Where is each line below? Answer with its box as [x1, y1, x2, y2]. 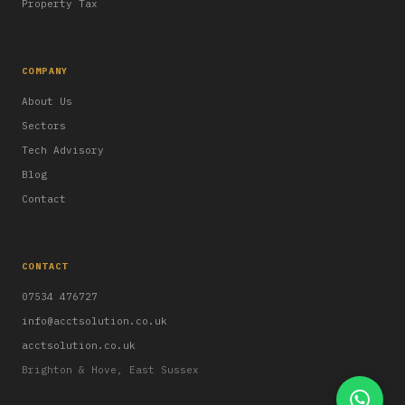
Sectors [22, 119, 66, 132]
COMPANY [22, 65, 69, 77]
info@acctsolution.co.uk [22, 315, 167, 327]
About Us [22, 95, 72, 108]
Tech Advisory [22, 144, 104, 156]
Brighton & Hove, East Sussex [22, 363, 199, 376]
